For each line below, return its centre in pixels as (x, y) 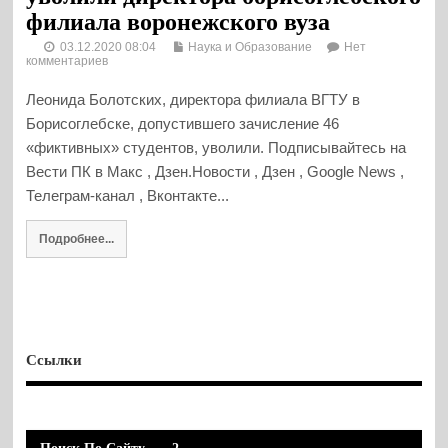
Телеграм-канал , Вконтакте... (128, 195)
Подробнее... (76, 238)
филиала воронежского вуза (178, 22)
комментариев (67, 61)
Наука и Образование (250, 47)
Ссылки (54, 360)
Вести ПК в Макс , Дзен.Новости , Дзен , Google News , (215, 171)
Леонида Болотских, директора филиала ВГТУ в (193, 99)
